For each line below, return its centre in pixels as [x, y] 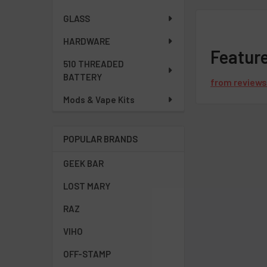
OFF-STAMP [87, 254]
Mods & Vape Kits [99, 100]
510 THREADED [94, 64]
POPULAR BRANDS [100, 139]
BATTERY [83, 77]
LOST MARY [87, 186]
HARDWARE [87, 41]
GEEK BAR [83, 163]
